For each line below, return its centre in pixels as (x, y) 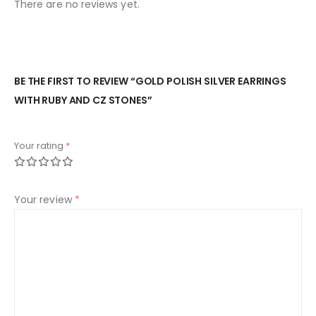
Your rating (40, 146)
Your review (44, 200)
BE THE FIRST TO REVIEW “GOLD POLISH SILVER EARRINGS (150, 81)
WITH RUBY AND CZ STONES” (83, 101)
